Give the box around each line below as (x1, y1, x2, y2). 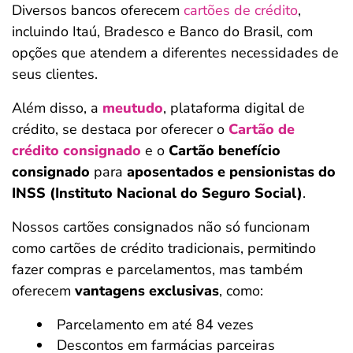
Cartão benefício (169, 141, 281, 160)
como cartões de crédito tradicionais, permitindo (12, 239, 316, 258)
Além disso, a (12, 98, 102, 117)
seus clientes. (12, 65, 98, 84)
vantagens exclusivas (75, 281, 219, 300)
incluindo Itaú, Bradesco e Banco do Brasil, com (12, 22, 313, 41)
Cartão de (229, 120, 295, 139)
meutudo (102, 98, 163, 117)
